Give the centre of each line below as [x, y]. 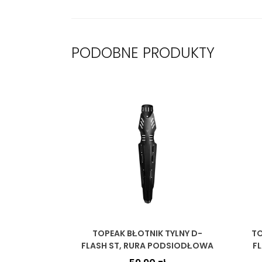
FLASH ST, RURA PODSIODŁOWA [147, 246]
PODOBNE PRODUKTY [143, 53]
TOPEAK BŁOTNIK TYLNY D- [147, 233]
